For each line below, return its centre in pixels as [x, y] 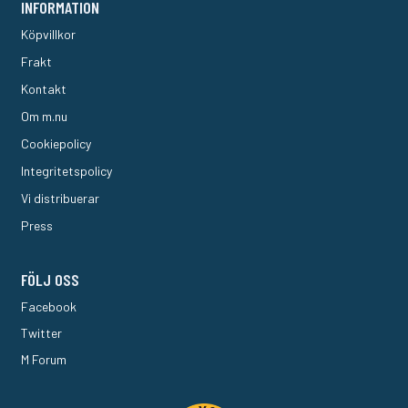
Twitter [42, 332]
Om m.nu [45, 116]
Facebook [49, 306]
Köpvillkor [49, 34]
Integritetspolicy [67, 170]
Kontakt [44, 88]
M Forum [44, 359]
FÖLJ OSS [51, 279]
